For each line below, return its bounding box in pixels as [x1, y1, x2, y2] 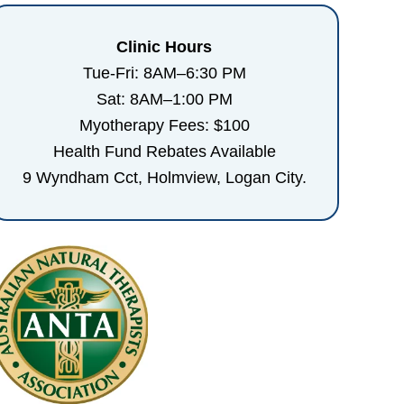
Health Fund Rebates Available [52, 142, 276, 161]
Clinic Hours [116, 37, 212, 56]
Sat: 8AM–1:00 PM [96, 89, 233, 108]
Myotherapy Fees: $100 [78, 115, 250, 134]
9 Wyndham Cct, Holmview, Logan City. [22, 168, 307, 187]
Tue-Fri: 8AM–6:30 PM [82, 63, 246, 82]
